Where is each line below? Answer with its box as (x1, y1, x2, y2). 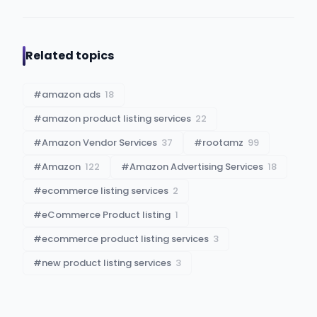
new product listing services (42, 255, 171, 270)
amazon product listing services (42, 111, 191, 125)
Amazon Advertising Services (129, 159, 263, 173)
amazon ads (42, 87, 100, 101)
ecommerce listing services (42, 183, 168, 197)
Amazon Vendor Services (42, 135, 157, 149)
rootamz (202, 135, 243, 149)
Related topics (25, 47, 114, 64)
